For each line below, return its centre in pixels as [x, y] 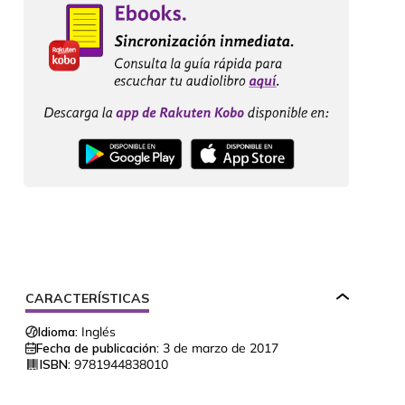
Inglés [99, 332]
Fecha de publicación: [98, 348]
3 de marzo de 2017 [221, 348]
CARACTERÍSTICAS [87, 299]
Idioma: [58, 332]
